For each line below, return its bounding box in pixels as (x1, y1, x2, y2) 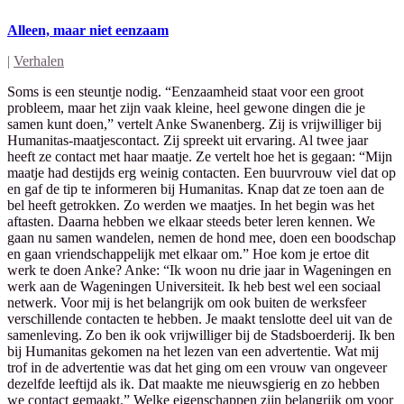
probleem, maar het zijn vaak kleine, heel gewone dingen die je (7, 99, 365, 115)
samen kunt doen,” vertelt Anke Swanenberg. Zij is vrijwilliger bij (7, 115, 381, 132)
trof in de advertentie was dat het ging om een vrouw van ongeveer (7, 359, 387, 375)
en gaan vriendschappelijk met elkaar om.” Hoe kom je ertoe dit (7, 245, 369, 262)
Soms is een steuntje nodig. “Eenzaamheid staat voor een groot (7, 83, 363, 99)
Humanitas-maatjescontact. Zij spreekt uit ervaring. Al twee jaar (7, 132, 368, 148)
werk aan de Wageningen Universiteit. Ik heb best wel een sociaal (7, 278, 381, 294)
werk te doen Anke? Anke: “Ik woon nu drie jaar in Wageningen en (7, 262, 391, 278)
